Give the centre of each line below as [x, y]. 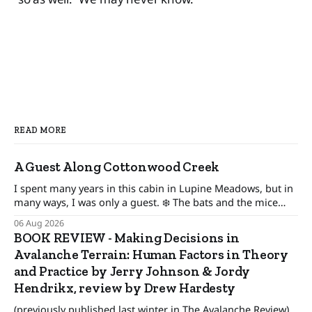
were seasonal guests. [66, 229]
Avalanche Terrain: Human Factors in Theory [151, 254]
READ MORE [40, 130]
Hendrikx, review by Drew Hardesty [125, 288]
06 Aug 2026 [39, 223]
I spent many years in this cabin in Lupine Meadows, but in [154, 188]
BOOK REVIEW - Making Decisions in [127, 237]
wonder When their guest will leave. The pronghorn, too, [33, 216]
